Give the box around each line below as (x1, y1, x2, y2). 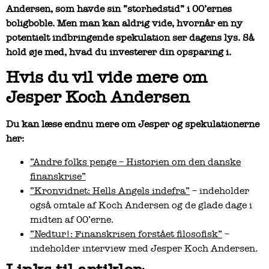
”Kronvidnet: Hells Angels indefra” (30, 185, 190, 196)
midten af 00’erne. (30, 214, 113, 225)
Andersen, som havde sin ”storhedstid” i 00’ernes (6, 3, 232, 14)
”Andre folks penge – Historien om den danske (30, 156, 241, 168)
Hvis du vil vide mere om (6, 68, 207, 88)
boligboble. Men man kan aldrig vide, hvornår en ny (6, 17, 243, 29)
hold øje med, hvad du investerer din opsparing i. (6, 46, 231, 58)
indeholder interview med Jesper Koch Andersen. (30, 243, 258, 254)
